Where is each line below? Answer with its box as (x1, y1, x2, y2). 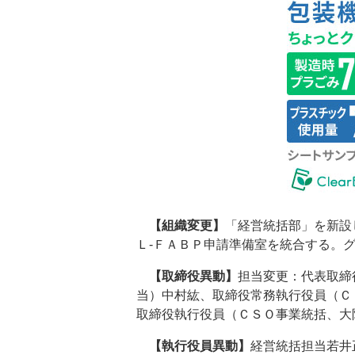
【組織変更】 (136, 219, 225, 232)
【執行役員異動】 (136, 339, 250, 353)
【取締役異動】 (136, 269, 238, 283)
